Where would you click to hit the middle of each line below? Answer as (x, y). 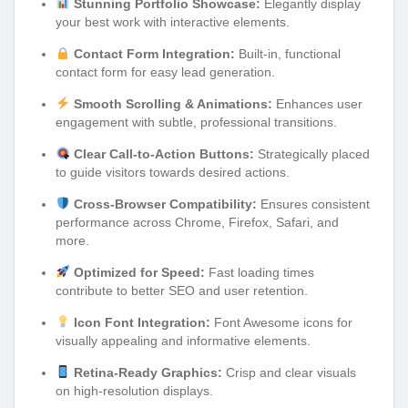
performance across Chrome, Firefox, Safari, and (197, 222)
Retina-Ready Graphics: (148, 372)
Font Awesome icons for (281, 322)
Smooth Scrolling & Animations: (173, 103)
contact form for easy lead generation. (165, 71)
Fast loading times (259, 272)
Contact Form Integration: (154, 53)
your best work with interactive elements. (173, 21)
